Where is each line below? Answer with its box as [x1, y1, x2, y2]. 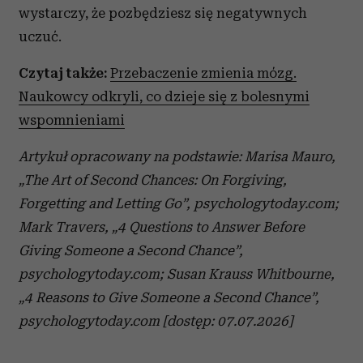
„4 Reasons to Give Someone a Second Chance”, [19, 288, 319, 305]
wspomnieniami [19, 111, 125, 128]
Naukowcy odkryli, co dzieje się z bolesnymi [19, 88, 310, 105]
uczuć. [19, 28, 62, 45]
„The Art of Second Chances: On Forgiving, [19, 171, 287, 188]
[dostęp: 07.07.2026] [163, 312, 293, 329]
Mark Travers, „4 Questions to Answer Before [19, 218, 305, 235]
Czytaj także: [19, 64, 110, 81]
